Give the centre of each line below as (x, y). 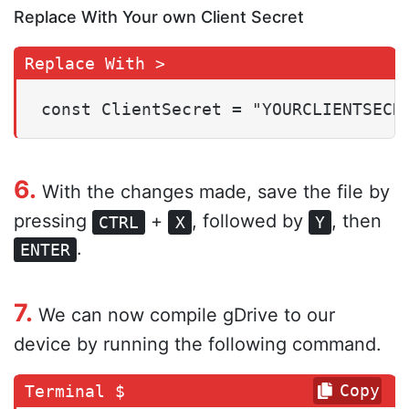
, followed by (250, 221)
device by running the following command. (198, 345)
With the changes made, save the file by (213, 192)
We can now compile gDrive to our (184, 315)
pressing (53, 221)
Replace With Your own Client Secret (159, 17)
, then (357, 221)
